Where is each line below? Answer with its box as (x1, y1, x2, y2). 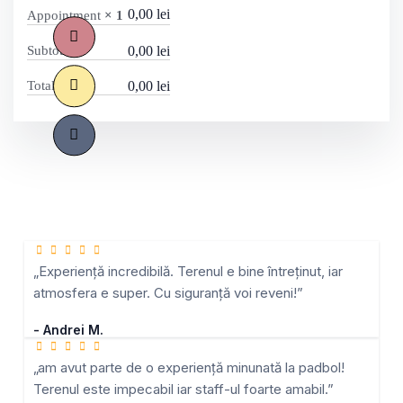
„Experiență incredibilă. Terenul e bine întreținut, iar (33, 263, 343, 280)
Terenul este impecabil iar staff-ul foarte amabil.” (33, 381, 334, 398)
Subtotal (27, 43, 73, 58)
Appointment (27, 8, 104, 22)
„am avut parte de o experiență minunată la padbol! (33, 359, 345, 376)
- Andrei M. (33, 322, 103, 337)
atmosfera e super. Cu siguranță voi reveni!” (33, 284, 303, 301)
